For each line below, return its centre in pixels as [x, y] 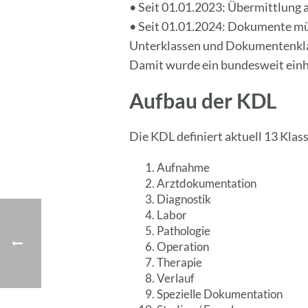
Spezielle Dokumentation [220, 294]
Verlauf [176, 278]
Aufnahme [184, 167]
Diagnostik [184, 199]
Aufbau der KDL [203, 100]
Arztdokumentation [207, 183]
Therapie [180, 262]
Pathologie [184, 231]
